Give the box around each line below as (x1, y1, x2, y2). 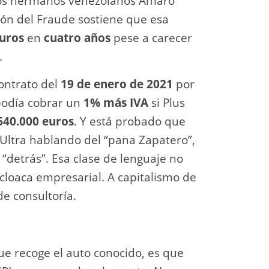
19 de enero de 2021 (61, 76, 173, 92)
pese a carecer (110, 29, 192, 46)
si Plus (148, 94, 185, 110)
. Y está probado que (74, 113, 186, 129)
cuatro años (44, 29, 110, 46)
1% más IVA (83, 94, 148, 110)
